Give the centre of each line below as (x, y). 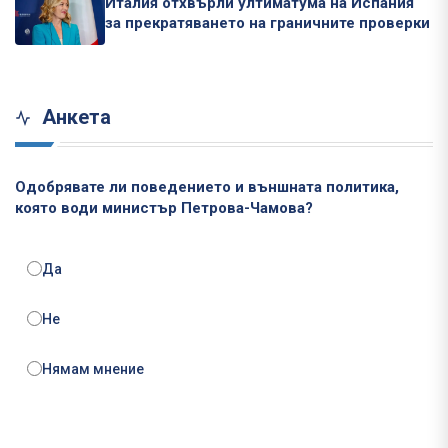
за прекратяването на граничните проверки (267, 23)
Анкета (74, 116)
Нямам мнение (93, 368)
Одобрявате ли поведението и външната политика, (207, 186)
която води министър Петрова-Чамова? (164, 207)
